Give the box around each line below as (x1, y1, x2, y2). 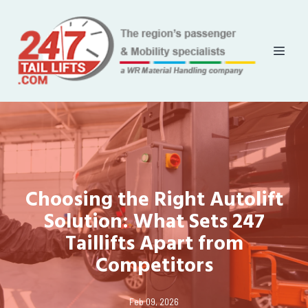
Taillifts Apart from (65, 228, 243, 261)
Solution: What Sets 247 (43, 206, 265, 239)
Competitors (95, 250, 213, 283)
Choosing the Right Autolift (25, 184, 283, 217)
